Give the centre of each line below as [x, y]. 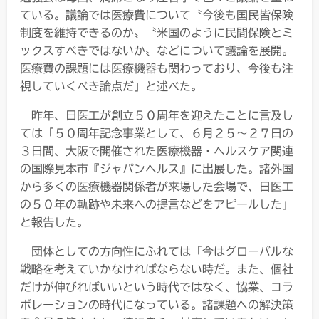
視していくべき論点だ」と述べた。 [111, 86]
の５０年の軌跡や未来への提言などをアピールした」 [157, 204]
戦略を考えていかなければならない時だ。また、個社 [157, 269]
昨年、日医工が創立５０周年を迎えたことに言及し [162, 115]
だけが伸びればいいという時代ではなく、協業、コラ [157, 287]
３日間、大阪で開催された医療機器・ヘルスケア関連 [157, 151]
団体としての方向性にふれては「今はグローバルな [162, 251]
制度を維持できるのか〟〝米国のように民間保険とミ [157, 32]
